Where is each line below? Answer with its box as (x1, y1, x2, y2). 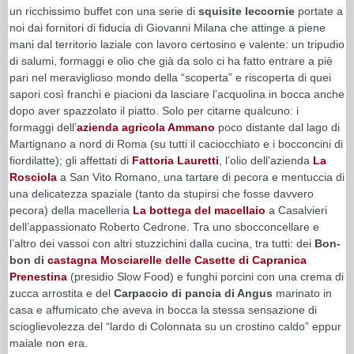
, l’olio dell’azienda (219, 153, 313, 167)
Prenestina (9, 269, 67, 283)
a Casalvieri (269, 203, 327, 217)
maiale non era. (9, 336, 88, 349)
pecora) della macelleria (9, 203, 133, 217)
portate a (298, 4, 343, 17)
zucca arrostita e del (9, 286, 114, 299)
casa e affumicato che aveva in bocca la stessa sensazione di (9, 303, 317, 316)
